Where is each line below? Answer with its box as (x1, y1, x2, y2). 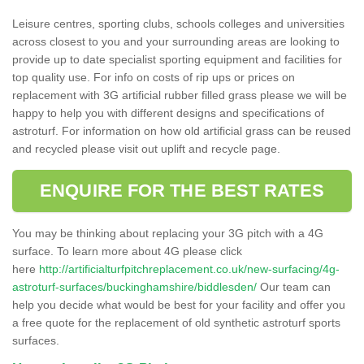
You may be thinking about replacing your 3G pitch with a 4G (12, 226, 323, 240)
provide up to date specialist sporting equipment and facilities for (12, 52, 342, 66)
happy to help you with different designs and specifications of (12, 106, 324, 119)
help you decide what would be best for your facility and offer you (12, 297, 345, 311)
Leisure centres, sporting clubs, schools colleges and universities (12, 16, 344, 30)
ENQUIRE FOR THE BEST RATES (40, 180, 324, 201)
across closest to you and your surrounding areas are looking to (12, 34, 340, 48)
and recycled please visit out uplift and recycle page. (12, 141, 280, 155)
